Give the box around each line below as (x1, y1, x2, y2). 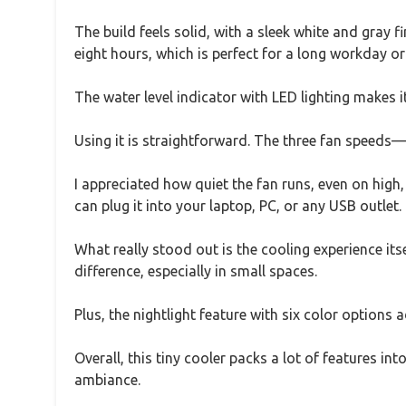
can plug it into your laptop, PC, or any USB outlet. (74, 198, 401, 215)
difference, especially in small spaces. (74, 263, 317, 280)
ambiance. (74, 372, 140, 389)
